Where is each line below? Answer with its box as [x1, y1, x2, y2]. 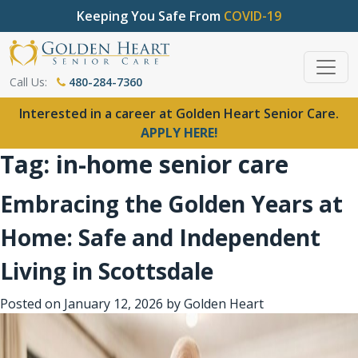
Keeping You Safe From [77, 7, 224, 25]
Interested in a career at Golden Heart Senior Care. [19, 104, 339, 122]
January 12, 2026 [64, 294, 163, 312]
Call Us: [10, 74, 47, 89]
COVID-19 [224, 7, 281, 25]
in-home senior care [56, 147, 288, 181]
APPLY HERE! [140, 123, 218, 141]
